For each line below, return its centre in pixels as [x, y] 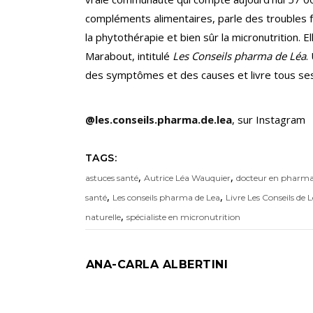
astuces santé [112, 178]
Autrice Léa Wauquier [187, 178]
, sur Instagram [269, 120]
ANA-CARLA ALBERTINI [157, 265]
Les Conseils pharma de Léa [239, 56]
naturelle [103, 217]
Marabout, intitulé [129, 56]
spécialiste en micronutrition [183, 217]
